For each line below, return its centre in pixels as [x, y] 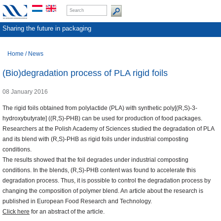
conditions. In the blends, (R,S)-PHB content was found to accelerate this [99, 170]
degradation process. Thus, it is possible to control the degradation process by [107, 181]
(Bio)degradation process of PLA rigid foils [85, 73]
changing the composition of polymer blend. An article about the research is [103, 191]
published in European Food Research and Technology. [77, 202]
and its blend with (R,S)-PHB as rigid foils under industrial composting [95, 139]
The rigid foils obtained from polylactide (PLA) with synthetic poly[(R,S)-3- [100, 108]
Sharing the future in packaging [47, 28]
